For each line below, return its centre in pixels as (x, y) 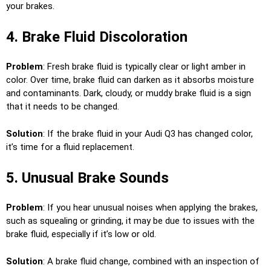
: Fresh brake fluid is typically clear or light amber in (144, 67)
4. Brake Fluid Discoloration (97, 37)
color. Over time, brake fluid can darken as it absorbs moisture (130, 80)
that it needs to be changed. (63, 107)
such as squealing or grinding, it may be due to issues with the (130, 221)
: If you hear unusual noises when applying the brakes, (150, 208)
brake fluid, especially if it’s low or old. (81, 234)
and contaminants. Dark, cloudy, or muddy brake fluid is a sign (129, 93)
